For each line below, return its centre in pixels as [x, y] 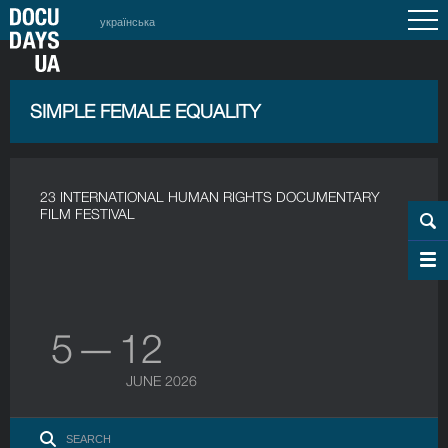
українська [127, 21]
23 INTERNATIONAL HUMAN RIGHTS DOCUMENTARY [210, 196]
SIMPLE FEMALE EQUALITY [145, 111]
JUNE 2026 [161, 380]
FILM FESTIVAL [87, 213]
